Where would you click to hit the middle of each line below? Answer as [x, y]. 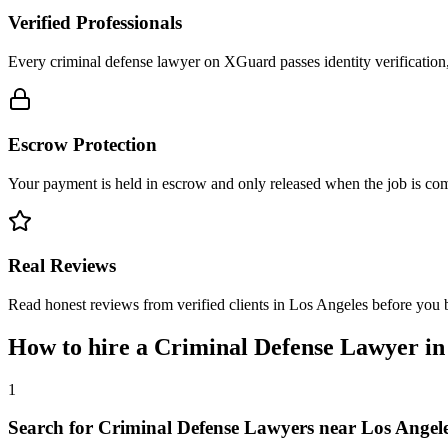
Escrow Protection [82, 144]
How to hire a [81, 346]
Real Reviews [62, 266]
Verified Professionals [95, 23]
